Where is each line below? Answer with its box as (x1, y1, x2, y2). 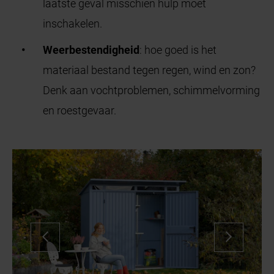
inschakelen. (43, 17, 103, 31)
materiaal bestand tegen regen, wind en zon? (43, 64, 256, 77)
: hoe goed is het (139, 43, 217, 57)
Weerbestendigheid (43, 43, 140, 57)
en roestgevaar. (43, 104, 117, 117)
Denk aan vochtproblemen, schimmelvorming (43, 84, 261, 97)
